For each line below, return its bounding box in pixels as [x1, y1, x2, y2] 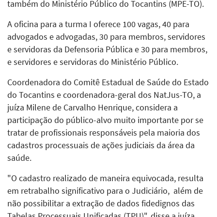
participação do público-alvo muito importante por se [7, 114, 203, 125]
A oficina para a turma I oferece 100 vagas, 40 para [7, 18, 189, 30]
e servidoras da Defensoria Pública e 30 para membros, [7, 44, 207, 55]
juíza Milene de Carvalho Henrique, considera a [7, 102, 180, 113]
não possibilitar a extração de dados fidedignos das [7, 198, 195, 209]
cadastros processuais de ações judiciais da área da [7, 139, 195, 151]
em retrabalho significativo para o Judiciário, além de [7, 185, 203, 196]
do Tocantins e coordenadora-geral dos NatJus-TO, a [7, 89, 201, 100]
